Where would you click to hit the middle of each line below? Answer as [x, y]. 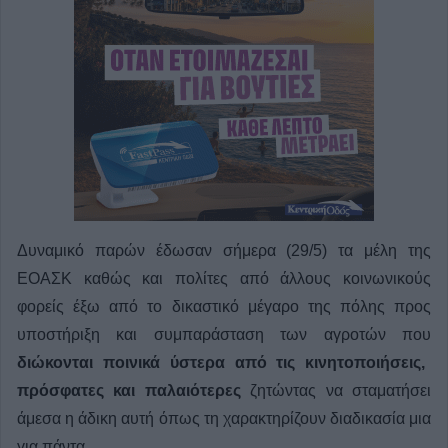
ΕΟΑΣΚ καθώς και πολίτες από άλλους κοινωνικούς [224, 279]
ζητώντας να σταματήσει [336, 391]
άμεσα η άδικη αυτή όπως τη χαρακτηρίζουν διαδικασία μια [224, 419]
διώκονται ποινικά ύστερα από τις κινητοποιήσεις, [221, 363]
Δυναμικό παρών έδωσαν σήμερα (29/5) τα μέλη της [224, 251]
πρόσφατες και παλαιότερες [129, 391]
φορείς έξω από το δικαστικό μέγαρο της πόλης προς [224, 307]
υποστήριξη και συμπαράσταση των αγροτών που [224, 335]
